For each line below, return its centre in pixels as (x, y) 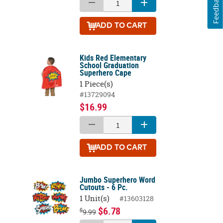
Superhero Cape (105, 72)
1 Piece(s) (96, 84)
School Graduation (109, 65)
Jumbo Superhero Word (117, 179)
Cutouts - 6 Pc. (104, 187)
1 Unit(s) (94, 199)
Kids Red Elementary (113, 57)
